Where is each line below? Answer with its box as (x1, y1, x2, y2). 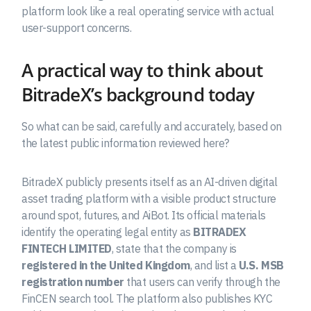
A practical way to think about (22, 58, 263, 83)
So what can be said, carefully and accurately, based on (22, 119, 282, 134)
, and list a (190, 258, 239, 273)
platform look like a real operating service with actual (22, 4, 274, 19)
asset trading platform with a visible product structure (22, 192, 276, 206)
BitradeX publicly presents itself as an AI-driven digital (22, 175, 278, 190)
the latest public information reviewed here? (22, 136, 229, 151)
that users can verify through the (124, 275, 280, 289)
